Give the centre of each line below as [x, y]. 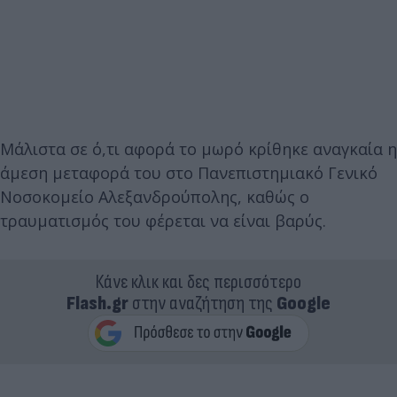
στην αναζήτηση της [202, 303]
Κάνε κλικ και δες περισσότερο [198, 282]
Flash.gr [97, 303]
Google [304, 303]
